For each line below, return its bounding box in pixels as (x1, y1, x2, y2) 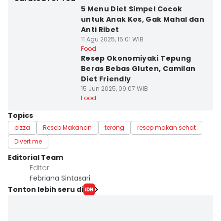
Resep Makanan (43, 123, 92, 132)
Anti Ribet (80, 25, 119, 35)
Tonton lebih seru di (8, 184, 83, 194)
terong (105, 123, 124, 132)
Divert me (14, 137, 42, 146)
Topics (8, 110, 33, 120)
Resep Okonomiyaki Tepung (80, 53, 191, 63)
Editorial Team (8, 152, 63, 162)
